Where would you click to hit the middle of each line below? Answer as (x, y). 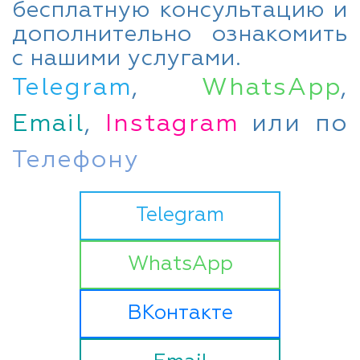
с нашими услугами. (127, 58)
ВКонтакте (180, 313)
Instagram (172, 124)
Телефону (76, 160)
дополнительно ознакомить (180, 34)
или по (293, 124)
